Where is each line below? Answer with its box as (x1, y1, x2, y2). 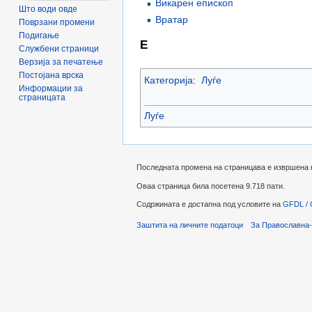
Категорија (144, 75, 193, 86)
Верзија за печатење (19, 57, 104, 68)
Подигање (19, 31, 60, 41)
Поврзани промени (19, 17, 95, 28)
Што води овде (19, 4, 78, 15)
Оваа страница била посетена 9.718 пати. (136, 181, 285, 190)
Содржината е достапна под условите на (136, 199, 283, 208)
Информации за (19, 84, 84, 94)
